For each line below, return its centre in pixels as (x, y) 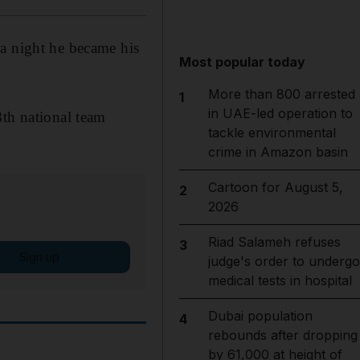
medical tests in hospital (280, 280)
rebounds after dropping (282, 335)
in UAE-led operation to (280, 113)
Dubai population (260, 316)
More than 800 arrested (281, 94)
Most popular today (243, 62)
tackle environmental (272, 133)
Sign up (39, 256)
